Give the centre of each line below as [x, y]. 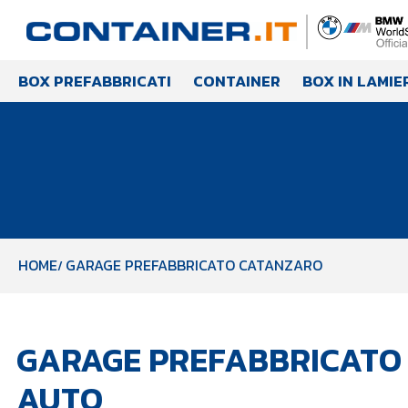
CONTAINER [237, 81]
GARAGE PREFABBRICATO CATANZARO [194, 265]
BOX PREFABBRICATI [95, 81]
